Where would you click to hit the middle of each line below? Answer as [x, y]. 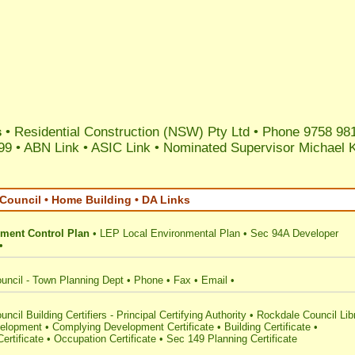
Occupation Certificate [105, 339]
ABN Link [52, 148]
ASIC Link [121, 148]
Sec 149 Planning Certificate [232, 339]
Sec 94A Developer [294, 233]
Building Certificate [267, 327]
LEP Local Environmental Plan [170, 233]
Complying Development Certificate [133, 327]
